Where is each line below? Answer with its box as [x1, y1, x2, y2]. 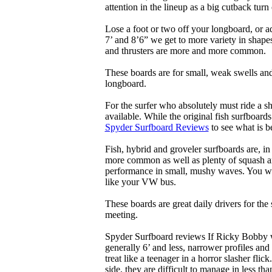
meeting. [104, 209, 138, 220]
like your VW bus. [104, 177, 176, 187]
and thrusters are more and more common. [104, 46, 266, 56]
